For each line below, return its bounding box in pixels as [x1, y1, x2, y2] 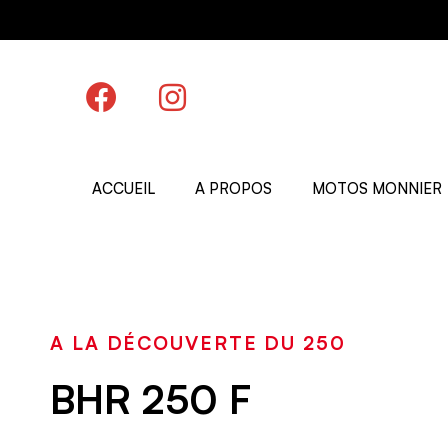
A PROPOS [195, 178, 272, 198]
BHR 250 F [50, 373, 251, 424]
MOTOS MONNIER [312, 178, 442, 198]
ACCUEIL [92, 178, 155, 198]
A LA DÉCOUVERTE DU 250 [50, 330, 346, 355]
